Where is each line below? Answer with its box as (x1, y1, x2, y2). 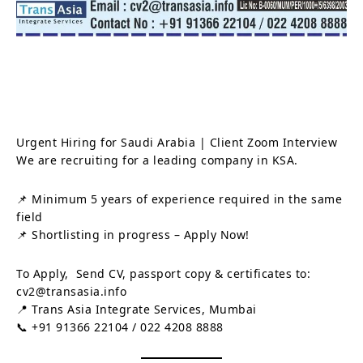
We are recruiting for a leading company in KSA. (16, 152, 298, 168)
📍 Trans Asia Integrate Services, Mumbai (16, 301, 257, 317)
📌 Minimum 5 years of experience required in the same (16, 190, 342, 207)
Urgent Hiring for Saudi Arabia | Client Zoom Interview (16, 134, 337, 150)
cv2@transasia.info (16, 283, 126, 299)
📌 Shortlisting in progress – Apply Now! (16, 226, 250, 242)
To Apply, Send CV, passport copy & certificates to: (16, 265, 310, 281)
